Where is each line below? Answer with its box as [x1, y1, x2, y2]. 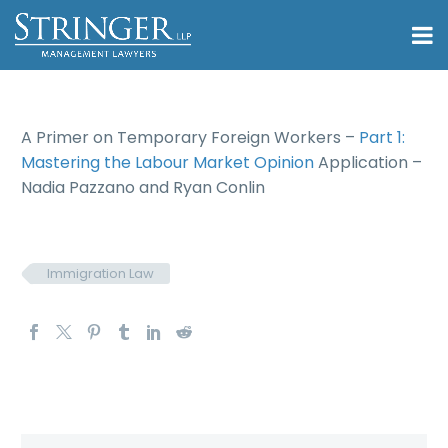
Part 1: [359, 126, 405, 149]
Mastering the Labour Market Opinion [21, 151, 314, 174]
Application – [314, 151, 422, 174]
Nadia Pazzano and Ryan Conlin [21, 176, 265, 199]
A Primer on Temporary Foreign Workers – [21, 126, 359, 149]
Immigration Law [47, 264, 154, 283]
